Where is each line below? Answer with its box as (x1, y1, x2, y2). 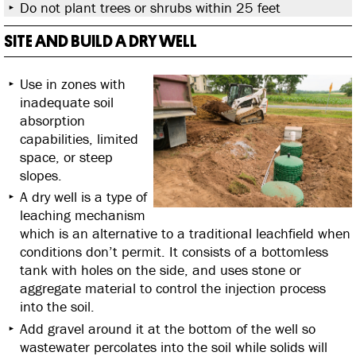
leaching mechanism (20, 206, 145, 225)
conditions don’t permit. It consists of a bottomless (20, 242, 328, 261)
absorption (20, 110, 85, 130)
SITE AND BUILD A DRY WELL (4, 33, 197, 51)
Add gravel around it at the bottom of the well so (20, 319, 315, 338)
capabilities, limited (20, 129, 138, 148)
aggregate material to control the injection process (20, 279, 326, 298)
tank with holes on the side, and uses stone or (20, 261, 301, 280)
